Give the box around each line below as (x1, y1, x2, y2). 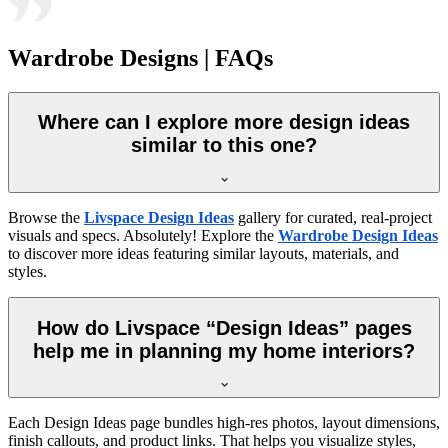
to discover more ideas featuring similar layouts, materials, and (8, 245, 399, 263)
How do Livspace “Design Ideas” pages (36, 316, 412, 339)
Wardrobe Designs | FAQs (8, 44, 273, 71)
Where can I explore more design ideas (38, 111, 410, 134)
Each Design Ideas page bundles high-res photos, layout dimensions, (8, 414, 440, 432)
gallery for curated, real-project (234, 209, 432, 227)
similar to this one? (131, 134, 317, 157)
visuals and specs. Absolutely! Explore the (8, 227, 278, 245)
